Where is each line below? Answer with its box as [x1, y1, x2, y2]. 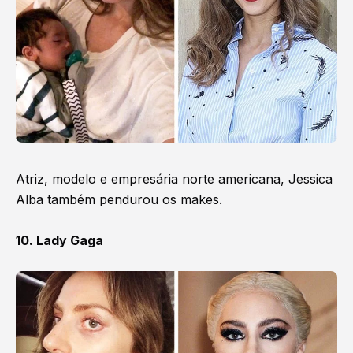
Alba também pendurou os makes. [16, 191, 226, 207]
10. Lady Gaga [16, 232, 103, 248]
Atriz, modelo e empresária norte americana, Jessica [16, 171, 333, 187]
